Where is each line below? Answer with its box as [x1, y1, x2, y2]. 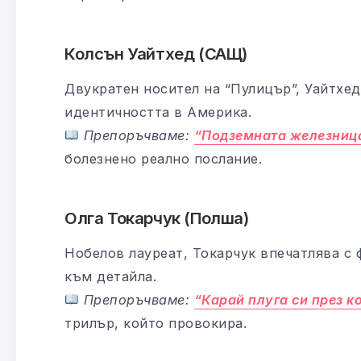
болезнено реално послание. [64, 150, 262, 167]
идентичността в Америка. [64, 103, 251, 120]
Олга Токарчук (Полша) [64, 207, 249, 228]
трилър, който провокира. [64, 314, 247, 331]
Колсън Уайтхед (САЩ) [64, 43, 247, 64]
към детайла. [64, 268, 156, 284]
